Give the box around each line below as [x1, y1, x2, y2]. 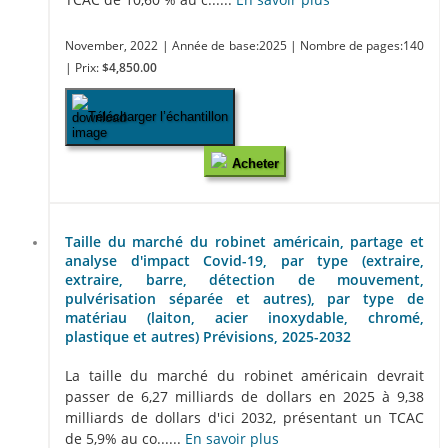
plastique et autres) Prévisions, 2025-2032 [65, 327, 351, 347]
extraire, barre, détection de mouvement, [65, 270, 424, 290]
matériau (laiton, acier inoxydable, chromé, [65, 308, 424, 328]
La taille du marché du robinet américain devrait [65, 365, 424, 385]
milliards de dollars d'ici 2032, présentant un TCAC [65, 407, 424, 427]
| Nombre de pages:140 [289, 37, 425, 53]
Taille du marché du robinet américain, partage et [65, 232, 424, 252]
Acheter [231, 155, 279, 171]
